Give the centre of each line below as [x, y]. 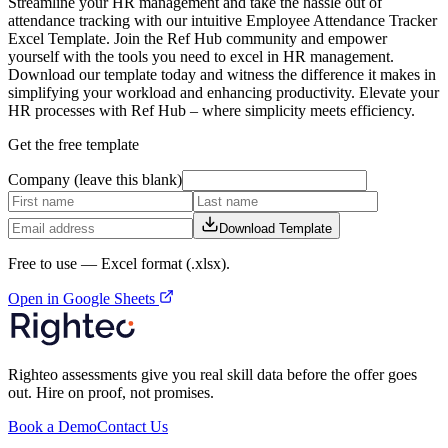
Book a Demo [52, 426]
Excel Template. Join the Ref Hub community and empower [197, 38]
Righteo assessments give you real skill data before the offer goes [212, 374]
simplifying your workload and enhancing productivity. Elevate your [223, 92]
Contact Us [132, 426]
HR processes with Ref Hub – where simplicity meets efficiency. [211, 110]
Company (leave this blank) [95, 179]
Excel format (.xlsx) [163, 263]
